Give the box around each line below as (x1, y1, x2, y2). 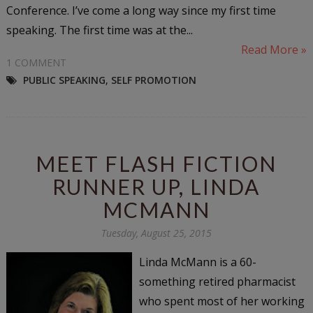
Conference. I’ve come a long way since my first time (6, 2, 276, 18)
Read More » (241, 41, 307, 57)
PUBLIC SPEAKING (22, 73, 105, 87)
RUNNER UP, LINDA (52, 173, 261, 199)
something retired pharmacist (138, 273, 296, 289)
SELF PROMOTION (110, 73, 196, 87)
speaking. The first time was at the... (6, 22, 193, 38)
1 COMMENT (6, 55, 66, 69)
